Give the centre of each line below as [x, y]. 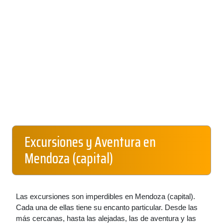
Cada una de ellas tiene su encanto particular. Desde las [107, 207]
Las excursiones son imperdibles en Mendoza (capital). [106, 196]
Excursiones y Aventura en [90, 142]
